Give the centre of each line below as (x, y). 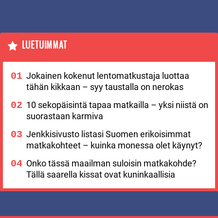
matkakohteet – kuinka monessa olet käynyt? (114, 145)
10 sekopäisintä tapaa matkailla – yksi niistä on (117, 105)
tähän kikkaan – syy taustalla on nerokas (105, 87)
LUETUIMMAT (44, 45)
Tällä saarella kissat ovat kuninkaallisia (101, 174)
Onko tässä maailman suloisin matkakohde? (111, 163)
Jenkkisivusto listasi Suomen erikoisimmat (109, 134)
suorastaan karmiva (65, 116)
